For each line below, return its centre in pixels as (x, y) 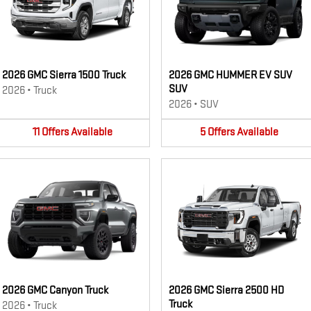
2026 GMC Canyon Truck (55, 290)
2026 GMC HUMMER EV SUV (230, 75)
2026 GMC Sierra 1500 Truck (64, 75)
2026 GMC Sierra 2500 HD (226, 290)
